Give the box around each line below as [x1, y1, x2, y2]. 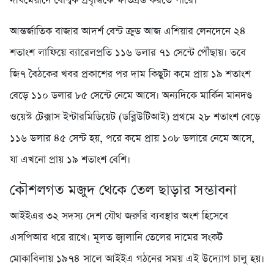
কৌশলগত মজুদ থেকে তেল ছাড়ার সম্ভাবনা [10, 180, 237, 201]
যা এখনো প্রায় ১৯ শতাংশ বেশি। [10, 153, 130, 168]
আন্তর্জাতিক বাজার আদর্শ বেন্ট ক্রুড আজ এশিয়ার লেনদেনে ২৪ [10, 24, 246, 39]
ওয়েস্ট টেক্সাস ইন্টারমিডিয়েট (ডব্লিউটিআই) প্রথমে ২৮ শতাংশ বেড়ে [10, 110, 260, 125]
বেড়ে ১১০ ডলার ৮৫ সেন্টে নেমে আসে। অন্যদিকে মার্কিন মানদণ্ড [10, 89, 252, 103]
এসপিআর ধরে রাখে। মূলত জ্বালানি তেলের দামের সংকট [10, 231, 223, 245]
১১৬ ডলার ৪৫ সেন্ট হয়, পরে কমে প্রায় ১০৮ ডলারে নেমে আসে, [10, 131, 254, 146]
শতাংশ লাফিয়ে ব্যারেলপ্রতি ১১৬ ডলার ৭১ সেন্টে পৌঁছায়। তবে [10, 46, 246, 61]
